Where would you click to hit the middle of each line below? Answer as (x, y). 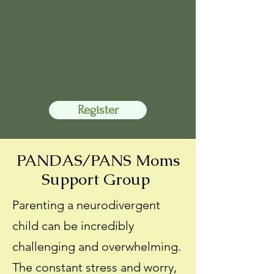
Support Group (98, 179)
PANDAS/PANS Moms (98, 160)
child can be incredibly (73, 226)
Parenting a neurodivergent (86, 205)
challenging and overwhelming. (97, 246)
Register (98, 110)
